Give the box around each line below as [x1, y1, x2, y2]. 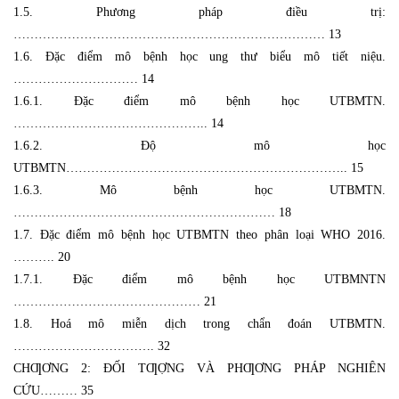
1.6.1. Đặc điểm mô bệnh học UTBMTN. [13, 94, 386, 108]
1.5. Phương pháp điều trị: [13, 4, 386, 19]
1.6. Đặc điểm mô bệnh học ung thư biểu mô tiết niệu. [13, 49, 386, 63]
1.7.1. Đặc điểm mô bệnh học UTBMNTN [13, 272, 386, 286]
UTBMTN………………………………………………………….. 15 [13, 160, 363, 175]
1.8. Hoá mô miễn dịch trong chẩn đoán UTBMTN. [13, 316, 386, 330]
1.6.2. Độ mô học [13, 138, 386, 152]
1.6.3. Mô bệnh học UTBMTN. [13, 183, 386, 197]
